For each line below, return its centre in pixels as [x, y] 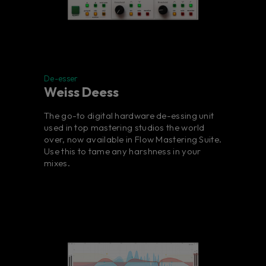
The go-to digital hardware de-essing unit [129, 116]
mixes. [57, 163]
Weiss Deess [81, 92]
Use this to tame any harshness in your [123, 151]
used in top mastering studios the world [124, 128]
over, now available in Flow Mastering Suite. [133, 140]
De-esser [61, 79]
